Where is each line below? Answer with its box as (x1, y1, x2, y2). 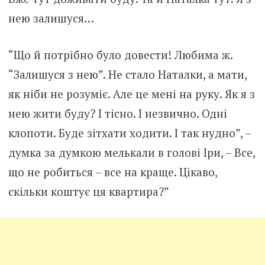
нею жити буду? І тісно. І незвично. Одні (8, 105, 227, 121)
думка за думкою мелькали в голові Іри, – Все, (8, 144, 255, 160)
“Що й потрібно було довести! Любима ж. (8, 47, 232, 62)
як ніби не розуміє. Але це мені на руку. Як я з (8, 86, 255, 101)
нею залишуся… (8, 11, 94, 26)
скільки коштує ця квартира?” (8, 183, 169, 199)
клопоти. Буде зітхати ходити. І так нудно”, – (8, 125, 251, 140)
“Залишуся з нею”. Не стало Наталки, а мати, (8, 66, 247, 82)
